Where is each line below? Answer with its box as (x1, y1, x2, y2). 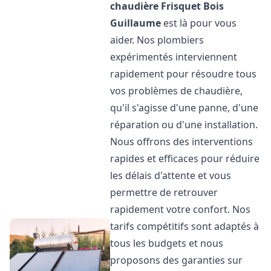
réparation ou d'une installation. (110, 118, 258, 131)
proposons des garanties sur (110, 253, 243, 267)
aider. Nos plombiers (110, 33, 204, 47)
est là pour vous (161, 16, 237, 30)
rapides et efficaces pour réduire (110, 152, 260, 165)
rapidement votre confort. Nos (110, 203, 251, 216)
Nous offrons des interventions (110, 135, 253, 148)
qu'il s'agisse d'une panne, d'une (110, 101, 259, 114)
